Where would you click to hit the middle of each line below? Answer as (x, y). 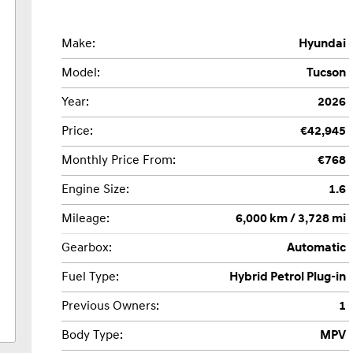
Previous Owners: (111, 306)
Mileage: (86, 219)
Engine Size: (96, 190)
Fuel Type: (91, 277)
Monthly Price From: (119, 160)
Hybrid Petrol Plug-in (287, 277)
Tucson (326, 73)
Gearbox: (87, 248)
